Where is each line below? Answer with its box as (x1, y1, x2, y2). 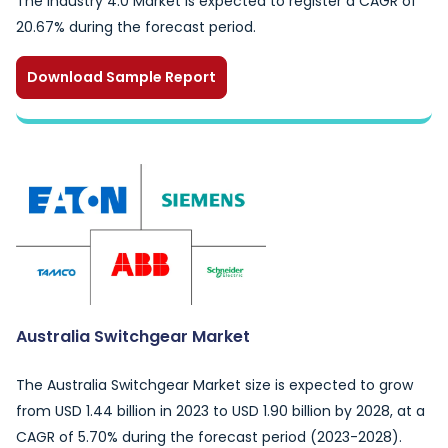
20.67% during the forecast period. (16, 17, 256, 37)
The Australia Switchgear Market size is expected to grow (16, 375, 413, 395)
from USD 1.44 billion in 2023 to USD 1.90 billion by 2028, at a (16, 401, 425, 421)
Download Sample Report (27, 67, 216, 87)
